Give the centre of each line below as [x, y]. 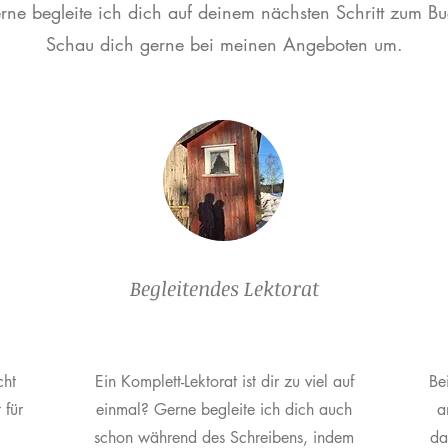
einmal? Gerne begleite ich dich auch [224, 409]
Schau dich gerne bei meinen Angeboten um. [224, 44]
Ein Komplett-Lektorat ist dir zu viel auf [224, 381]
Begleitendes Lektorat [224, 288]
